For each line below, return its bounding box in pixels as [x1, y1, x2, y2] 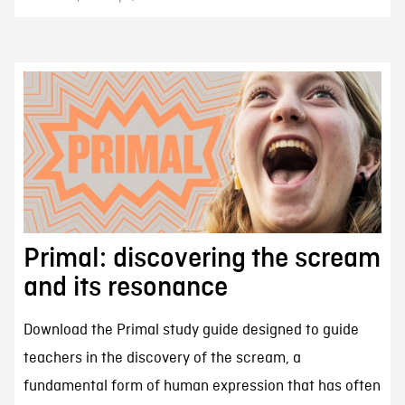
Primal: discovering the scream [23, 244, 381, 274]
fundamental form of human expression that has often [23, 377, 381, 397]
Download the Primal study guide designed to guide [23, 321, 359, 341]
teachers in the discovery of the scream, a [23, 349, 301, 369]
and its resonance [23, 273, 228, 303]
